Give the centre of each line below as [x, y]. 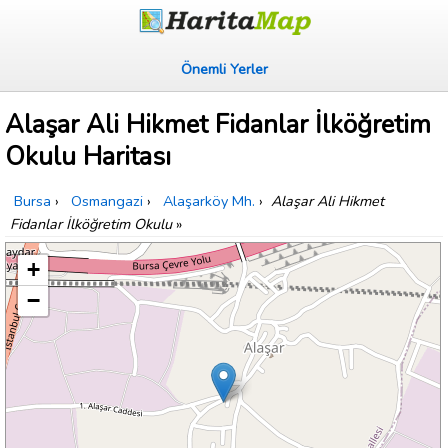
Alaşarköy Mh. [209, 201]
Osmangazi [107, 201]
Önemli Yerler [224, 69]
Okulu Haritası [88, 157]
